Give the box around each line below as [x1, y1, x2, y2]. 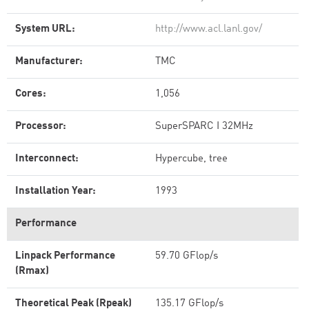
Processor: [15, 121, 66, 132]
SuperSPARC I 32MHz [155, 121, 253, 132]
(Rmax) [15, 266, 49, 277]
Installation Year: [15, 186, 96, 197]
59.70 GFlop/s [155, 251, 218, 261]
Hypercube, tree [155, 154, 228, 164]
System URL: [15, 24, 75, 34]
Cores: [15, 89, 46, 99]
